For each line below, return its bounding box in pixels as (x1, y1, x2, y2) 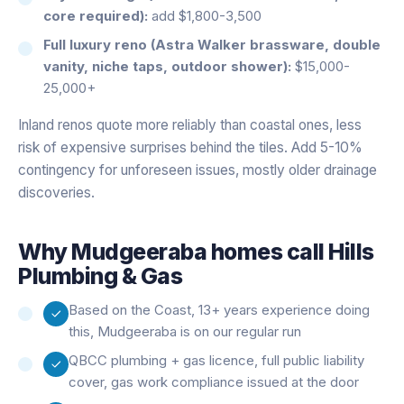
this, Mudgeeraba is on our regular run (69, 322, 301, 340)
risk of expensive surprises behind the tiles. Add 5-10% (18, 138, 363, 156)
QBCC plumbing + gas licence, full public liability (69, 351, 364, 369)
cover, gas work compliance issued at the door (69, 372, 359, 390)
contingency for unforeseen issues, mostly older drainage (18, 161, 377, 179)
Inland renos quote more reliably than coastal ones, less (18, 115, 362, 133)
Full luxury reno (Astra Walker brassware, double (43, 35, 381, 53)
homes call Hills (207, 237, 374, 265)
